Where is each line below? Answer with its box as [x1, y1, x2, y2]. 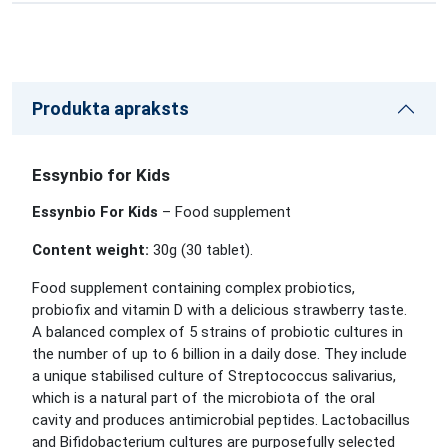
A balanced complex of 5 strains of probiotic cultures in [32, 323, 403, 341]
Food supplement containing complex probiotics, [32, 279, 355, 297]
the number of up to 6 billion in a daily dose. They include [32, 345, 407, 363]
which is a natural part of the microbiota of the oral [32, 389, 375, 407]
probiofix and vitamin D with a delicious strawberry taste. [32, 301, 407, 319]
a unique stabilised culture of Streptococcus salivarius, [32, 367, 396, 385]
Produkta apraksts [32, 98, 189, 119]
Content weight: [32, 241, 149, 259]
